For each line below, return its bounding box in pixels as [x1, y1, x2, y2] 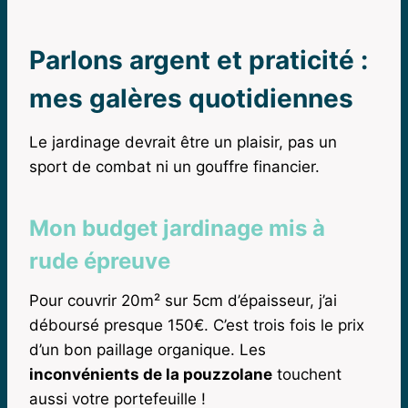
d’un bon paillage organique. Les [29, 340, 266, 359]
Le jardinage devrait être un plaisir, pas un [29, 132, 337, 151]
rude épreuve [29, 247, 170, 274]
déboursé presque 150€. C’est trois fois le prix [29, 315, 364, 334]
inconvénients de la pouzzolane [29, 364, 272, 383]
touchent [272, 364, 342, 383]
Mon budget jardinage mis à [29, 214, 325, 241]
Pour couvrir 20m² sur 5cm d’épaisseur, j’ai [29, 291, 337, 310]
